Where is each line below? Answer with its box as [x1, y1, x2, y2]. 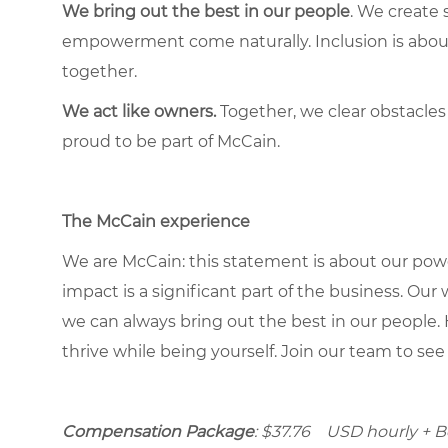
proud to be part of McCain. [62, 131, 284, 151]
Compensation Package [62, 421, 254, 441]
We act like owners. [62, 101, 216, 121]
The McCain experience [62, 211, 250, 231]
